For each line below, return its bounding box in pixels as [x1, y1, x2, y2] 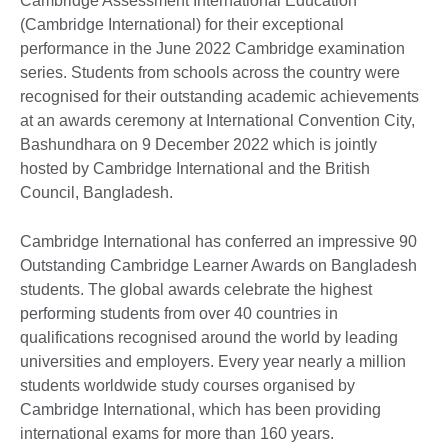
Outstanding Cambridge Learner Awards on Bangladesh [20, 256, 417, 274]
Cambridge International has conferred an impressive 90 [20, 232, 417, 250]
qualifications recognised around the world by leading [20, 328, 398, 346]
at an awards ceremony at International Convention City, [20, 111, 415, 129]
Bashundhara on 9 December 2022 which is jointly [20, 135, 377, 153]
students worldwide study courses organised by [20, 376, 355, 394]
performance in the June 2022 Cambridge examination [20, 39, 405, 57]
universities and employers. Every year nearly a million [20, 352, 406, 370]
